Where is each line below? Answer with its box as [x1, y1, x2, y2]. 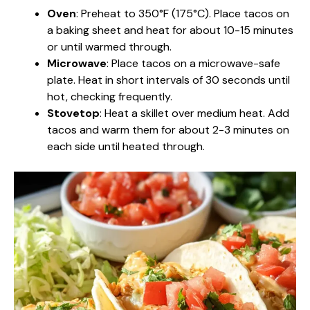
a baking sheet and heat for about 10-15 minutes [47, 22, 293, 37]
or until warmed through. [47, 39, 172, 54]
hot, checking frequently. [47, 89, 172, 104]
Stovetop [47, 105, 100, 120]
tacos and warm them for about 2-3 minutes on [47, 122, 289, 137]
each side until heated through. [47, 138, 205, 154]
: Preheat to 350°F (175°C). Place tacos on [76, 6, 289, 21]
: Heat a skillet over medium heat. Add [100, 105, 289, 120]
